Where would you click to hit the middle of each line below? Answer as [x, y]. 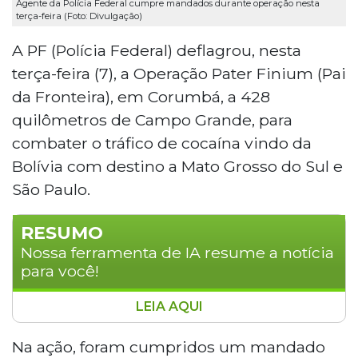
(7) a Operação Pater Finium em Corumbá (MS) [179, 344]
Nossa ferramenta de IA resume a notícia [177, 252]
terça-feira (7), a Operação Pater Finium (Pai [179, 73]
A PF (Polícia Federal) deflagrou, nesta [157, 50]
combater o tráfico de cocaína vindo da [162, 143]
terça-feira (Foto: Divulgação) [79, 16]
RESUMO [62, 233]
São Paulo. [51, 189]
